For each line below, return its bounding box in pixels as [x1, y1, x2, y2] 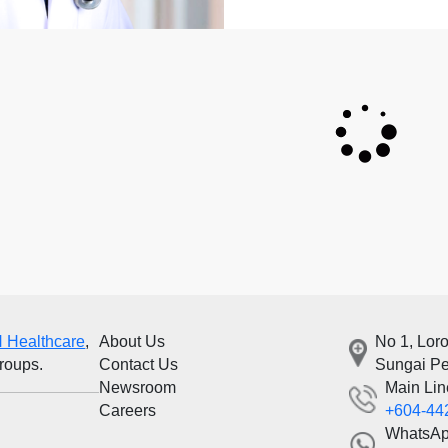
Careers [99, 402, 156, 420]
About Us [99, 333, 165, 351]
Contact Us [99, 356, 178, 374]
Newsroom [99, 379, 176, 397]
